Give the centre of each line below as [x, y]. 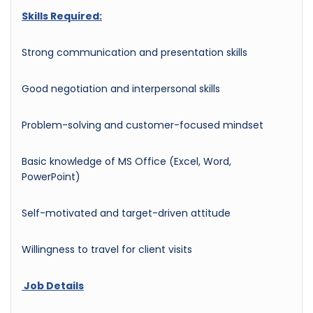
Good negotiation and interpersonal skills [121, 88]
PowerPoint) [51, 176]
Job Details [53, 285]
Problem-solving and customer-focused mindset [143, 125]
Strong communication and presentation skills [134, 52]
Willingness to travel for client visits [107, 249]
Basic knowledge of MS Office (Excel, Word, [126, 161]
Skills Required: [62, 16]
